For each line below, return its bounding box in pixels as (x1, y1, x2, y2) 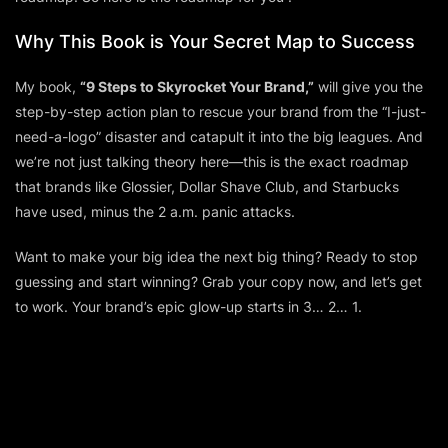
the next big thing (199, 247, 315, 265)
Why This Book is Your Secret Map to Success (15, 30, 415, 52)
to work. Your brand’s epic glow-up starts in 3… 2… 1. (15, 297, 362, 315)
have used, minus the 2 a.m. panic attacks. (15, 202, 295, 220)
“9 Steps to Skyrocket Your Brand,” (80, 77, 314, 95)
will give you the (314, 77, 423, 95)
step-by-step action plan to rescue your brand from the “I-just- (15, 102, 426, 120)
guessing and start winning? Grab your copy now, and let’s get (15, 272, 422, 290)
